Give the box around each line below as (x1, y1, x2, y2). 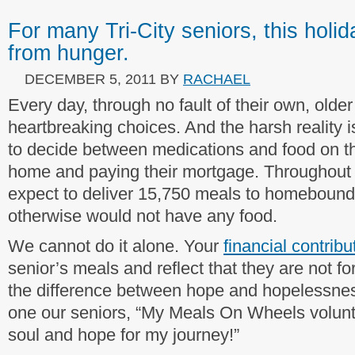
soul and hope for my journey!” (8, 325, 239, 345)
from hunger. (8, 41, 129, 65)
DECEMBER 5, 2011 (25, 71, 156, 87)
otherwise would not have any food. (8, 206, 277, 226)
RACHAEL (183, 71, 250, 87)
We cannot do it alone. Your (8, 236, 223, 256)
